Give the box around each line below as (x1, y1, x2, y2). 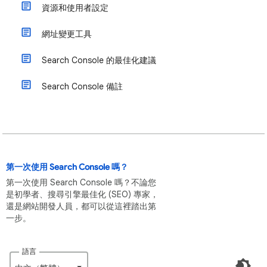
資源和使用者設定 (42, 2, 108, 13)
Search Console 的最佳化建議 (42, 55, 156, 66)
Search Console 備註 (42, 81, 123, 92)
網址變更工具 (42, 29, 92, 39)
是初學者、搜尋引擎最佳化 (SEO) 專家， (6, 189, 159, 200)
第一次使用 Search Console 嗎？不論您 (6, 177, 156, 188)
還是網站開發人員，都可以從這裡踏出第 (6, 201, 156, 212)
